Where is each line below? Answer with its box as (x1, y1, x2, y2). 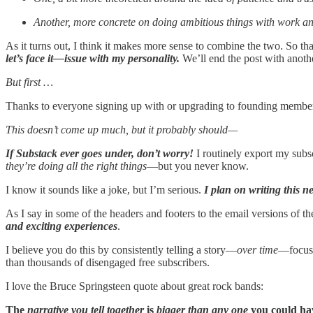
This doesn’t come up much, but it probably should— (6, 123, 238, 136)
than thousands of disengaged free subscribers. (6, 256, 210, 268)
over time (237, 243, 278, 256)
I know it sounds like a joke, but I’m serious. (6, 183, 204, 196)
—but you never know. (147, 159, 249, 172)
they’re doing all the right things (6, 159, 147, 172)
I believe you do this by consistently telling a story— (6, 243, 237, 256)
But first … (6, 75, 53, 88)
